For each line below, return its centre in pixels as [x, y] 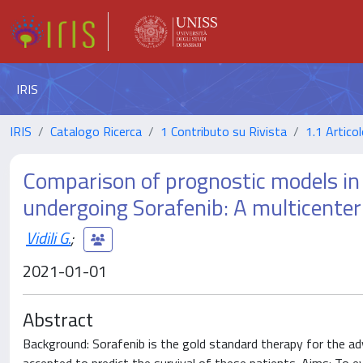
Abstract [58, 319]
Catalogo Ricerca [96, 131]
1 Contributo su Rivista [224, 131]
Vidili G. [48, 237]
